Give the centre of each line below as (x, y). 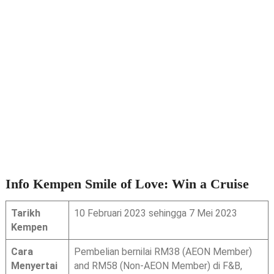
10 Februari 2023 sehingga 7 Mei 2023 (155, 213)
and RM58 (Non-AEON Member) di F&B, (158, 266)
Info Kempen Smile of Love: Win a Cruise (127, 184)
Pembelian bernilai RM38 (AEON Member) (163, 252)
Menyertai (34, 266)
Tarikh (25, 213)
